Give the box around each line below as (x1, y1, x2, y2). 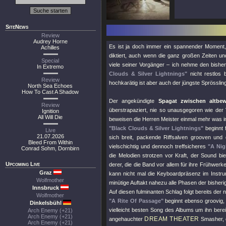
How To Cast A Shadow (22, 89, 79, 95)
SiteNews (6, 24, 28, 30)
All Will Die (38, 114, 63, 120)
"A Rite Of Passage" (109, 198, 163, 204)
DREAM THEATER (144, 215, 199, 222)
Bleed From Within (28, 139, 73, 145)
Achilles (41, 44, 60, 50)
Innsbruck (32, 185, 61, 191)
